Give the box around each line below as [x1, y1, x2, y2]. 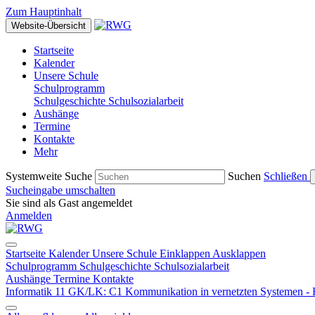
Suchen [228, 170, 261, 182]
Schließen [264, 170, 307, 182]
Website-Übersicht [11, 20, 86, 31]
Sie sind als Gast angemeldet [6, 197, 132, 209]
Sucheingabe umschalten [6, 184, 115, 196]
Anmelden [6, 210, 52, 221]
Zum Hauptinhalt [6, 6, 82, 18]
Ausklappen [212, 247, 266, 259]
